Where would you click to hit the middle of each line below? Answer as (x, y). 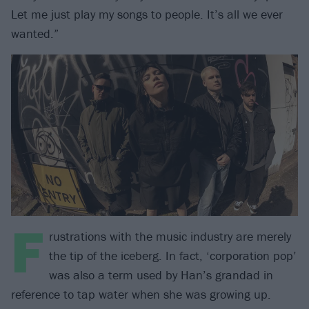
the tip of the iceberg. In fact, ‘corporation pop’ (173, 255)
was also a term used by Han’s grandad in (161, 275)
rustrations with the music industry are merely (170, 236)
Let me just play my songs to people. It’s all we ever (147, 14)
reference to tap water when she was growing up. (141, 294)
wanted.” (35, 33)
